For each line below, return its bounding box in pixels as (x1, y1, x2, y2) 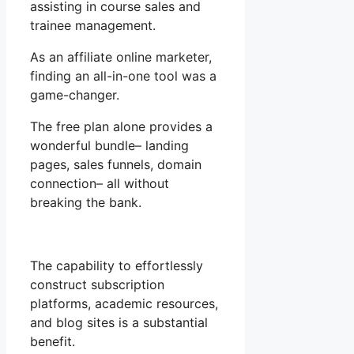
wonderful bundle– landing (30, 137, 189, 154)
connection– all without (30, 175, 169, 192)
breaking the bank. (30, 194, 141, 211)
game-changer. (30, 87, 119, 104)
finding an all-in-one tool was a (30, 68, 217, 85)
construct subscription (30, 277, 164, 293)
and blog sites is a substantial (30, 314, 208, 331)
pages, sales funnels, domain (30, 156, 201, 173)
